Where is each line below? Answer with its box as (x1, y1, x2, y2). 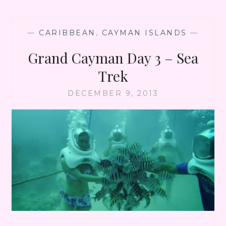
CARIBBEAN (39, 28, 96, 37)
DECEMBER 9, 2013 (68, 88, 158, 98)
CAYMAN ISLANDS (101, 28, 187, 37)
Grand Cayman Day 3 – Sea (28, 48, 198, 67)
